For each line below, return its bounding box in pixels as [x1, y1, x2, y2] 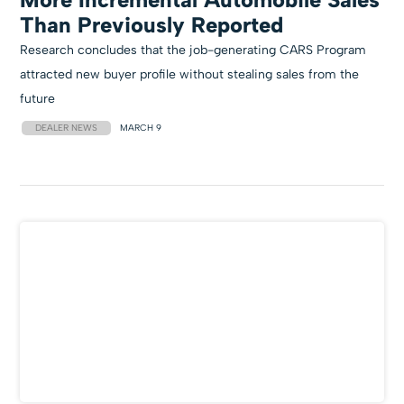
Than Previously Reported [20, 12, 284, 38]
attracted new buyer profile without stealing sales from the [20, 67, 360, 82]
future [20, 91, 56, 106]
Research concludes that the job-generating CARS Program [20, 42, 367, 58]
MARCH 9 [120, 122, 162, 133]
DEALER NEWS [35, 121, 98, 133]
